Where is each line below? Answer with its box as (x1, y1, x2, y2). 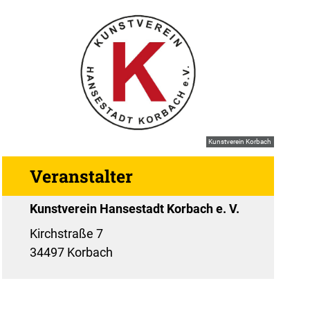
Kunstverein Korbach (208, 138, 272, 146)
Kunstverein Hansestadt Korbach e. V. (29, 201, 239, 217)
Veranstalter (29, 165, 133, 188)
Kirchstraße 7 (29, 226, 103, 241)
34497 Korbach (29, 245, 113, 260)
